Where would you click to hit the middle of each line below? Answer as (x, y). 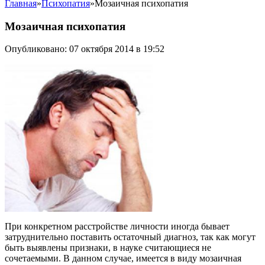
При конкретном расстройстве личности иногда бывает (117, 227)
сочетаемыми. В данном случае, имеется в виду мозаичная (123, 258)
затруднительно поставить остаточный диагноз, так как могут (130, 237)
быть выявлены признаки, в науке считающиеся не (108, 248)
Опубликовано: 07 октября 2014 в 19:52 (85, 49)
